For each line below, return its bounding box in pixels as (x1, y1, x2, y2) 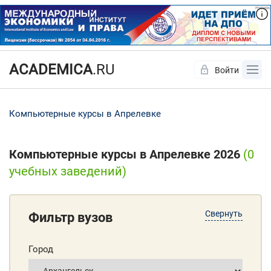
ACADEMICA (9, 61, 93, 79)
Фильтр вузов (28, 210, 113, 226)
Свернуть (205, 209, 243, 219)
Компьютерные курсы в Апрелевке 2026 (9, 147, 243, 162)
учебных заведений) (9, 164, 126, 179)
